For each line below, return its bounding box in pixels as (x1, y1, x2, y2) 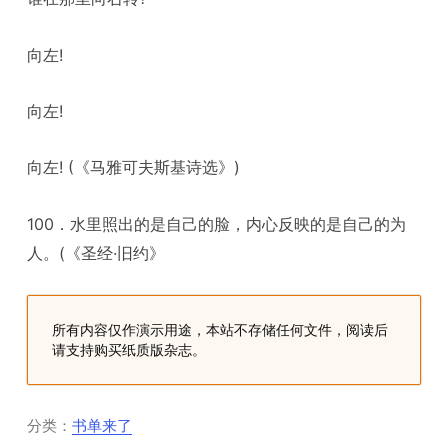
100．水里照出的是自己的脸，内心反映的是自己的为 (27, 213, 407, 234)
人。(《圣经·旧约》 (27, 242, 166, 263)
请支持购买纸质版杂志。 (52, 341, 207, 359)
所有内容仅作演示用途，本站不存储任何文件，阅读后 (52, 321, 389, 339)
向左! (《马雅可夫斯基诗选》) (27, 157, 241, 178)
